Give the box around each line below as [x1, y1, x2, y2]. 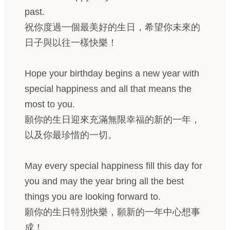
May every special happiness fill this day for [25, 161, 202, 171]
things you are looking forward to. [25, 191, 161, 202]
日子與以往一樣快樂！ [25, 37, 117, 48]
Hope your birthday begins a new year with [25, 68, 199, 79]
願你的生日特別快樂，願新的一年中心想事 [25, 207, 200, 217]
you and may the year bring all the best [25, 176, 184, 186]
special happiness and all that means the [25, 84, 191, 94]
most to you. [25, 99, 75, 109]
